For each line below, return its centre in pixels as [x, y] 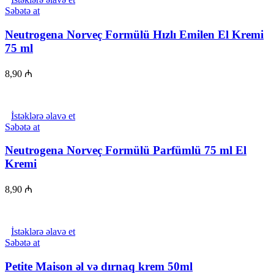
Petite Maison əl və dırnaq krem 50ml [99, 266]
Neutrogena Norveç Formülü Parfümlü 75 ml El [126, 150]
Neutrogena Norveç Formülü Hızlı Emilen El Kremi [134, 35]
